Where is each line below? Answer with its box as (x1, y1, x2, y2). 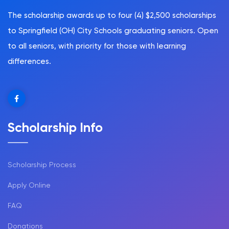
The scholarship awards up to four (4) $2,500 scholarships (8, 11, 216, 20)
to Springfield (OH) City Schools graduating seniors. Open (8, 26, 218, 36)
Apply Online (8, 181, 51, 190)
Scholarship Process (8, 161, 76, 169)
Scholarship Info (8, 120, 103, 136)
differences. (8, 57, 51, 66)
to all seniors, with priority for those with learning (8, 41, 186, 51)
